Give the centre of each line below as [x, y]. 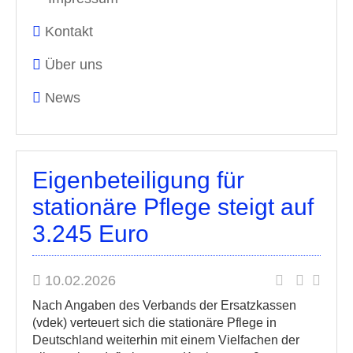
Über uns [74, 65]
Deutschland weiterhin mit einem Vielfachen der [166, 340]
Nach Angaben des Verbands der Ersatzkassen [164, 305]
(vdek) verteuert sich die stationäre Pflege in [156, 323]
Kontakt [69, 32]
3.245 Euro [91, 234]
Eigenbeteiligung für [138, 180]
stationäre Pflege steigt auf [173, 207]
